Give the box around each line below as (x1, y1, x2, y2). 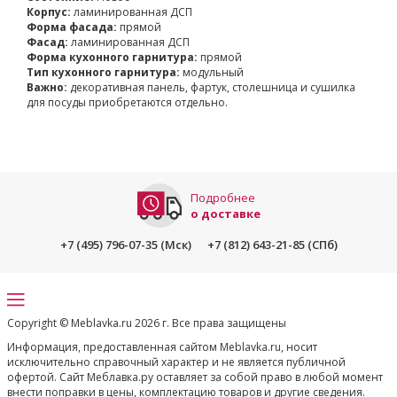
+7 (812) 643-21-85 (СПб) (206, 236, 338, 253)
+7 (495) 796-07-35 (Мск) (59, 236, 191, 253)
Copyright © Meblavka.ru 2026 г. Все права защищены (7, 315, 286, 331)
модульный (180, 64, 244, 80)
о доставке (190, 205, 261, 222)
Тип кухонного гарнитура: (27, 64, 180, 80)
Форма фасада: (27, 19, 117, 35)
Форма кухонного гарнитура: (27, 49, 198, 65)
